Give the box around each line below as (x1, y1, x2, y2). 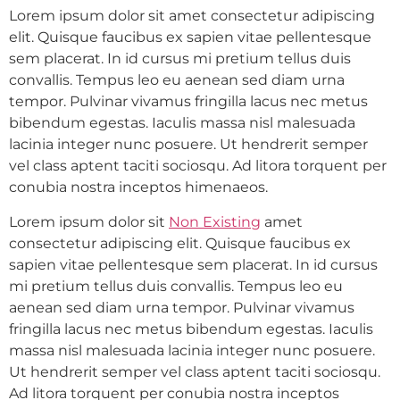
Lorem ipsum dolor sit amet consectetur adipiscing (9, 7, 375, 25)
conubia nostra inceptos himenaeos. (9, 179, 268, 196)
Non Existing (169, 212, 261, 230)
